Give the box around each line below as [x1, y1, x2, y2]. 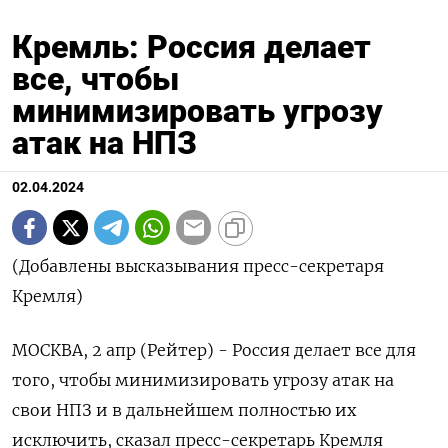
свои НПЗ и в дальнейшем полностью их [12, 400, 356, 421]
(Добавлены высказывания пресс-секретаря [12, 256, 384, 277]
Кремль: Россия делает [12, 28, 371, 67]
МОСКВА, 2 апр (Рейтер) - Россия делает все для [12, 340, 416, 361]
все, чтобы [12, 60, 179, 99]
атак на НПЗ [12, 124, 197, 163]
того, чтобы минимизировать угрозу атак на [12, 370, 394, 391]
